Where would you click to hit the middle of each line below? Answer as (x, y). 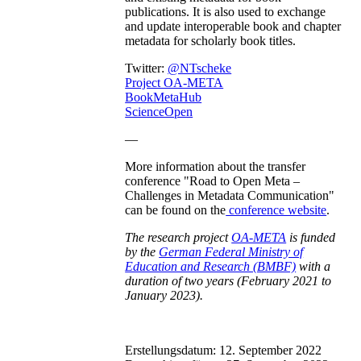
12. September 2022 (271, 350)
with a (313, 266)
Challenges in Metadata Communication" (230, 195)
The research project (178, 237)
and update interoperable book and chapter (233, 26)
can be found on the (176, 210)
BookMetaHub (164, 97)
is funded (311, 237)
